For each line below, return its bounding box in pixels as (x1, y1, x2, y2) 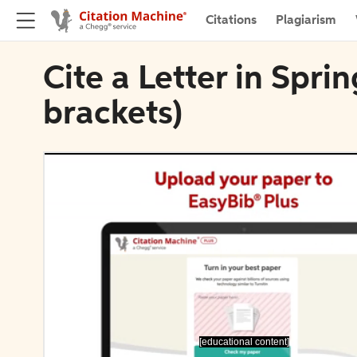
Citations (206, 14, 257, 27)
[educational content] (198, 335, 289, 347)
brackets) (43, 98, 182, 131)
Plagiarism (276, 14, 336, 27)
